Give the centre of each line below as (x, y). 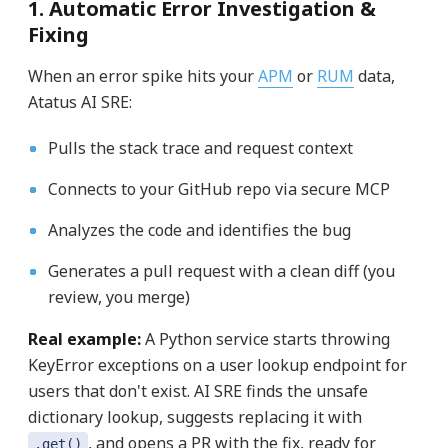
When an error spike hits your (142, 76)
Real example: (84, 339)
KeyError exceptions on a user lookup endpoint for (217, 365)
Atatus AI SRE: (79, 102)
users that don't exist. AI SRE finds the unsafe (197, 391)
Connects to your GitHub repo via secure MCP (218, 189)
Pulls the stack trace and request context (200, 148)
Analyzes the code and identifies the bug (199, 230)
